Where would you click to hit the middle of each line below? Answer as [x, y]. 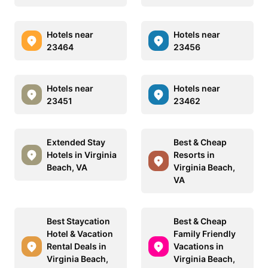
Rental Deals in [77, 246]
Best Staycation [78, 221]
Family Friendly [205, 234]
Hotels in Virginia [82, 155]
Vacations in [199, 246]
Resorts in [194, 155]
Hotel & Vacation [80, 234]
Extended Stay [76, 142]
